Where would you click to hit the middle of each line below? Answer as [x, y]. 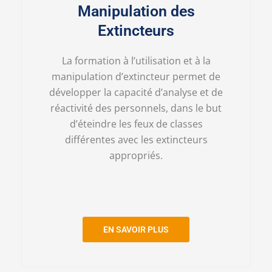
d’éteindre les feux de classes [136, 124]
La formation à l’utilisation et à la [136, 60]
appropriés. [136, 155]
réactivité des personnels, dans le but [136, 108]
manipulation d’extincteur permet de [136, 76]
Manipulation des [136, 11]
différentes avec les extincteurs [136, 139]
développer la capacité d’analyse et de [136, 92]
